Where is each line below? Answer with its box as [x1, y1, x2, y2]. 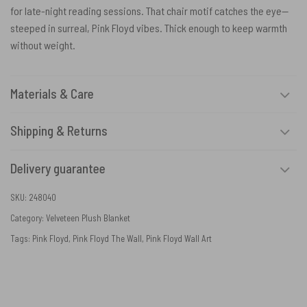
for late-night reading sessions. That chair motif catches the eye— [10, 3, 288, 17]
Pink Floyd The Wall [73, 232, 142, 244]
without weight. [10, 38, 75, 51]
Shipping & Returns [10, 123, 108, 139]
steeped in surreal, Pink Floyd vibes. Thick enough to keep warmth [10, 21, 287, 34]
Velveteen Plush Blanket [46, 212, 130, 223]
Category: [10, 212, 46, 223]
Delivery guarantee [10, 160, 106, 177]
